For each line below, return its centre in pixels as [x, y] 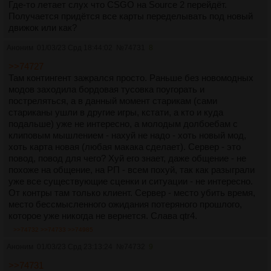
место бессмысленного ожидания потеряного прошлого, [125, 204]
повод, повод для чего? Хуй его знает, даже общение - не [127, 158]
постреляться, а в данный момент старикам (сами [113, 101]
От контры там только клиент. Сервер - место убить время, [132, 193]
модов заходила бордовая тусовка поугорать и [106, 90]
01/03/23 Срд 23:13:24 [75, 247]
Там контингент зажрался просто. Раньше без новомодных [131, 78]
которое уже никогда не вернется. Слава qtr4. [103, 216]
